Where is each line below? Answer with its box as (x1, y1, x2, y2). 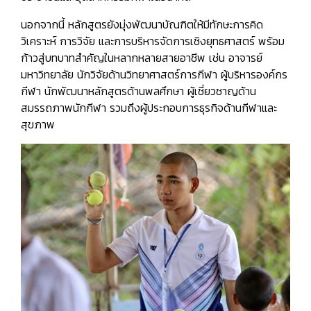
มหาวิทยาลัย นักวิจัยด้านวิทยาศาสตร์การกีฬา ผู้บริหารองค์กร (21, 67, 287, 82)
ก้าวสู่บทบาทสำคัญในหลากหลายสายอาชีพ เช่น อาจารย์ (21, 51, 262, 65)
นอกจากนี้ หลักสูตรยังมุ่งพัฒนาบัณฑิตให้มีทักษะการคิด (21, 17, 263, 32)
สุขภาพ (21, 117, 55, 132)
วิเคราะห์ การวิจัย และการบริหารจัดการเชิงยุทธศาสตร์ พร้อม (21, 34, 285, 49)
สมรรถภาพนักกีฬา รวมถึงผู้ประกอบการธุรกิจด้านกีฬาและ (21, 101, 277, 115)
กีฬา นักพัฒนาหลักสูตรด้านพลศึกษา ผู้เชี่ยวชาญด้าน (21, 84, 256, 99)
